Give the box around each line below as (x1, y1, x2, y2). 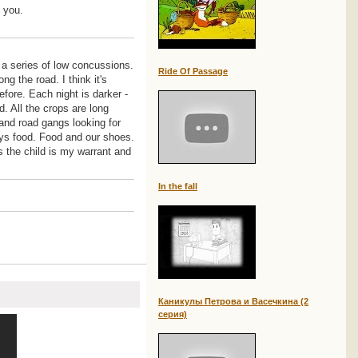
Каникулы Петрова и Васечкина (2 (158, 296, 308, 306)
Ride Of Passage (158, 66, 228, 76)
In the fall (158, 181, 197, 191)
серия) (158, 309, 187, 319)
